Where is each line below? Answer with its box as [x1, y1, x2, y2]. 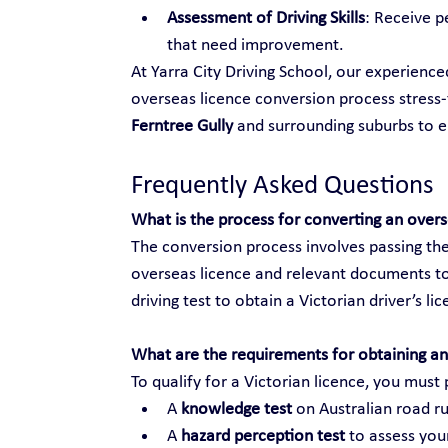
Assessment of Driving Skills [166, 8, 365, 28]
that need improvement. [166, 35, 344, 55]
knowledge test [180, 399, 292, 419]
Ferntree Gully [130, 116, 233, 136]
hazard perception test [180, 426, 345, 446]
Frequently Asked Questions [130, 172, 434, 200]
